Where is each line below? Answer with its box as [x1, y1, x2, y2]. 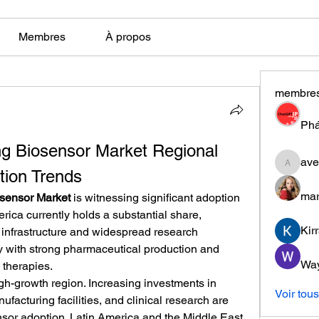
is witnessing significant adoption [70, 191, 240, 204]
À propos [105, 30, 152, 43]
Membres [18, 30, 66, 43]
